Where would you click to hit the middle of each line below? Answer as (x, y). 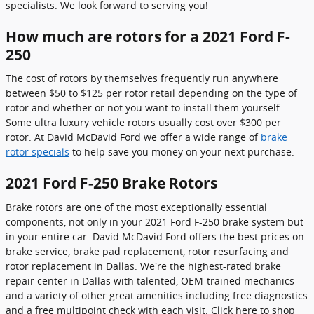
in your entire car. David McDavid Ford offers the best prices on (155, 236)
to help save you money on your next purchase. (182, 152)
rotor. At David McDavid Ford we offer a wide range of (133, 137)
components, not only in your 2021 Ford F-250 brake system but (155, 221)
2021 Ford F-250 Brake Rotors (111, 183)
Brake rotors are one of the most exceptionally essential (136, 207)
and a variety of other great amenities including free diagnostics (157, 295)
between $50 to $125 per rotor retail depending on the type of (151, 93)
